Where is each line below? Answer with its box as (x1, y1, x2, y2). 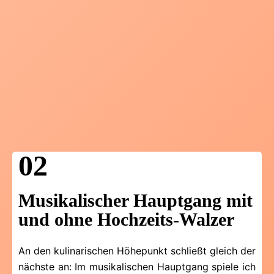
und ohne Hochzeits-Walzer (18, 209, 234, 229)
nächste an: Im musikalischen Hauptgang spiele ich (18, 260, 256, 273)
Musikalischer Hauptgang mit (18, 190, 253, 210)
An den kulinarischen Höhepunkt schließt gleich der (18, 244, 256, 257)
